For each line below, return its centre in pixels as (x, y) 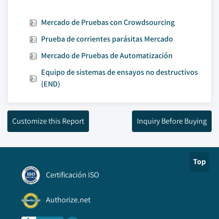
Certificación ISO (73, 175)
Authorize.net (68, 200)
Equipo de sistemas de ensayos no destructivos (120, 72)
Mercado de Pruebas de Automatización (107, 55)
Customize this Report (48, 121)
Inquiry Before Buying (172, 121)
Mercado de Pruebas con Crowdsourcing (108, 22)
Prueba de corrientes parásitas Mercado (107, 39)
